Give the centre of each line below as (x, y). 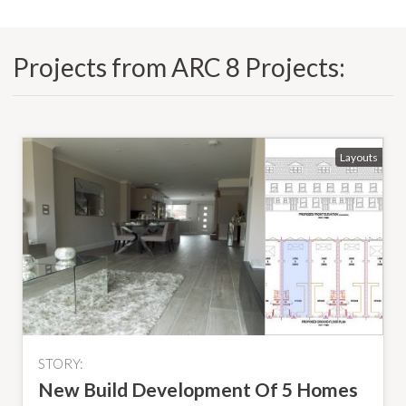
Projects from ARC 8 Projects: (179, 67)
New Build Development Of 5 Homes (198, 389)
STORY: (61, 363)
